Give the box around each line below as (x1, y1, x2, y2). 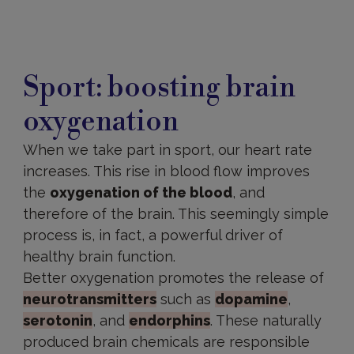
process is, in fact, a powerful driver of (22, 227, 283, 243)
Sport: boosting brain (22, 70, 296, 106)
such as (156, 291, 215, 307)
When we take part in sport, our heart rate (22, 141, 312, 158)
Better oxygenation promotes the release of (22, 269, 324, 286)
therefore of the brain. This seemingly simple (22, 205, 329, 222)
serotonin (22, 312, 92, 329)
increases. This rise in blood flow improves (22, 163, 310, 179)
